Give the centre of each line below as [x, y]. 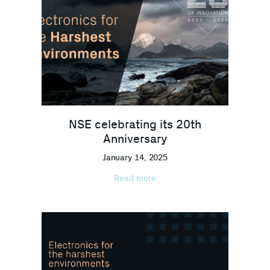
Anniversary [135, 139]
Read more [135, 178]
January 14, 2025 [135, 158]
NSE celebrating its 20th [135, 124]
